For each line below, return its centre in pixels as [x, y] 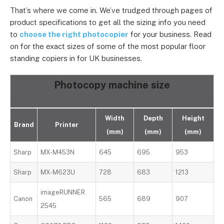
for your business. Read [170, 34]
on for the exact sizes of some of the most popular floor [108, 46]
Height [193, 118]
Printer [66, 125]
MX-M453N [58, 152]
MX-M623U [58, 172]
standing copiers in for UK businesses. [76, 58]
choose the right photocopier [74, 34]
